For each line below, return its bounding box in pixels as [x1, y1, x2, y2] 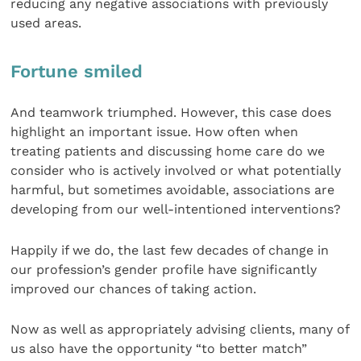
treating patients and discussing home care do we [10, 143, 326, 160]
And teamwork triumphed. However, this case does [10, 105, 332, 121]
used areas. [10, 15, 82, 31]
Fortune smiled [10, 61, 143, 82]
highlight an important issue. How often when [10, 124, 299, 140]
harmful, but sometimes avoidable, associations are [10, 182, 335, 198]
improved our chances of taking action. [10, 280, 257, 297]
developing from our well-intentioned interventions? [10, 201, 342, 218]
